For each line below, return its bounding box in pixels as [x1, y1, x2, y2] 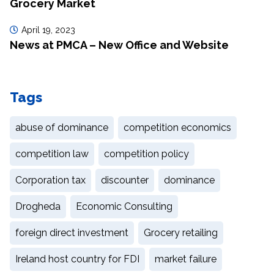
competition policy [104, 147, 189, 160]
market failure [155, 253, 217, 265]
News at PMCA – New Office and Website [10, 38, 229, 51]
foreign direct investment [15, 226, 128, 239]
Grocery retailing [144, 226, 218, 239]
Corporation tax [15, 174, 86, 186]
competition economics [124, 121, 231, 133]
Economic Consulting [76, 200, 172, 212]
